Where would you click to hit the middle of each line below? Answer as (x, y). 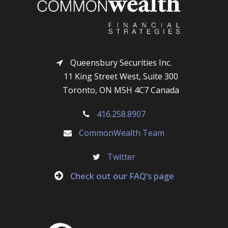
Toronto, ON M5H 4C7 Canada (120, 90)
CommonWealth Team (122, 133)
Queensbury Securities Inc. (120, 63)
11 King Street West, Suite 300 (120, 77)
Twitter (121, 157)
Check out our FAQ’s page (122, 176)
